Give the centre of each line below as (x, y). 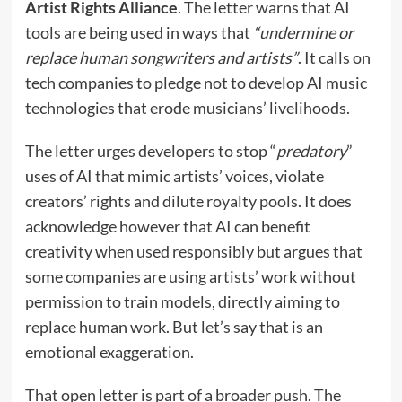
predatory (311, 151)
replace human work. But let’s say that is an (174, 327)
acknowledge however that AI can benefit (167, 227)
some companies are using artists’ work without (190, 277)
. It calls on (334, 58)
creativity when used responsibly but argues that (193, 252)
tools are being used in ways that (139, 33)
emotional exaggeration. (109, 352)
